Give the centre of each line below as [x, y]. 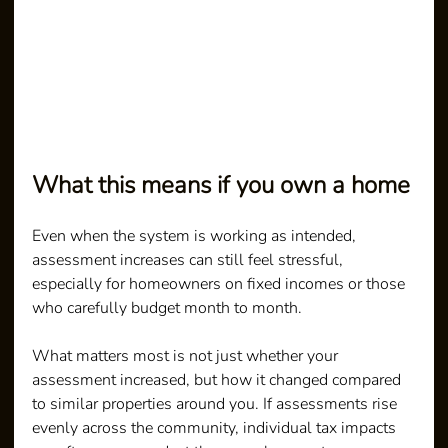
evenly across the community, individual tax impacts [216, 427]
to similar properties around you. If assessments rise [217, 403]
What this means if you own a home [221, 184]
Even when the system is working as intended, [196, 235]
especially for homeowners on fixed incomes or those [221, 283]
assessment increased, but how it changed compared [219, 379]
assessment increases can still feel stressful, [190, 259]
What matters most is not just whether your [187, 355]
